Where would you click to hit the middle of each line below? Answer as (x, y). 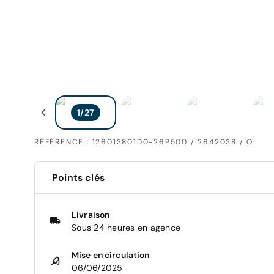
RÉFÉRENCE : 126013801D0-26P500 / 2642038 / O (144, 142)
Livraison (91, 214)
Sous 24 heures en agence (126, 227)
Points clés (78, 177)
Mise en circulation (111, 255)
